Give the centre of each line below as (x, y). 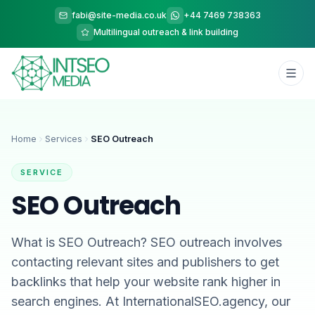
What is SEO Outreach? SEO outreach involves (147, 242)
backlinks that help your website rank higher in (146, 282)
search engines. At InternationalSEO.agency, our (151, 301)
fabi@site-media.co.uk (119, 15)
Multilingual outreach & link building (166, 32)
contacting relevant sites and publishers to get (145, 262)
